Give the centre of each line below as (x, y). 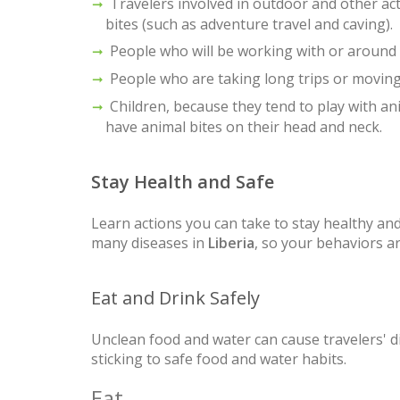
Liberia (231, 242)
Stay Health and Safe (183, 181)
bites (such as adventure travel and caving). (249, 24)
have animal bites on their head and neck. (244, 126)
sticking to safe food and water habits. (219, 358)
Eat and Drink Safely (175, 297)
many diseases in (150, 242)
